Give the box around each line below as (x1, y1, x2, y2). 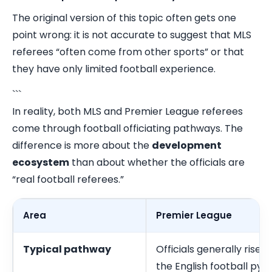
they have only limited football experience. (12, 62, 216, 76)
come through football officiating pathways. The (12, 121, 243, 135)
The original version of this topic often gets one (12, 11, 236, 25)
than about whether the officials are (69, 155, 245, 169)
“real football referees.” (12, 172, 124, 186)
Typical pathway (23, 242, 111, 256)
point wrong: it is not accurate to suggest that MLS (12, 28, 251, 42)
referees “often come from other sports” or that (12, 45, 244, 59)
